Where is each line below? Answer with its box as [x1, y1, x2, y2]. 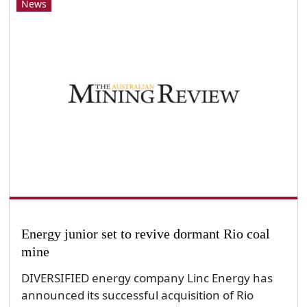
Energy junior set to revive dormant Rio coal [21, 225, 270, 241]
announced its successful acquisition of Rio [21, 286, 254, 303]
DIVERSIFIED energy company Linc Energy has [21, 269, 273, 286]
